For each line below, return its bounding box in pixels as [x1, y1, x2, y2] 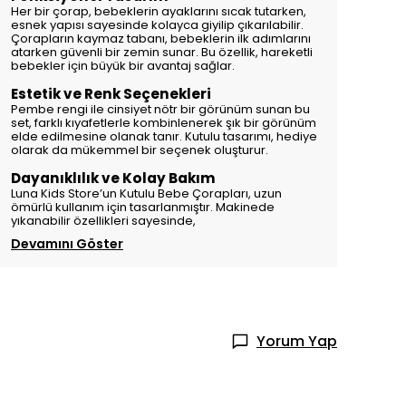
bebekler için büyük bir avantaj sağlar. [11, 57, 235, 74]
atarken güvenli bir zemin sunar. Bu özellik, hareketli [11, 43, 313, 61]
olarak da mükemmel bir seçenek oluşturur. [11, 141, 268, 159]
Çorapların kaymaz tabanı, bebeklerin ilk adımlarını [11, 30, 311, 47]
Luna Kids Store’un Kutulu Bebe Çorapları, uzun [11, 185, 282, 202]
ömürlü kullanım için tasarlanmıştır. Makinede [11, 198, 275, 216]
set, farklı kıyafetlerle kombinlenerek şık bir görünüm [11, 114, 316, 131]
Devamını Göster [11, 235, 123, 253]
